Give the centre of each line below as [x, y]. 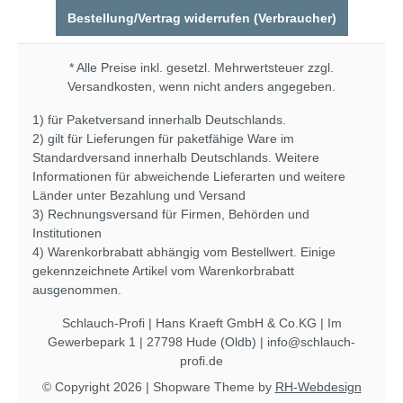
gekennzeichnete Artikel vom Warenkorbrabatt [163, 271]
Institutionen [67, 233]
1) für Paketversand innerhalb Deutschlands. [159, 120]
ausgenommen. [77, 290]
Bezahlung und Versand [178, 195]
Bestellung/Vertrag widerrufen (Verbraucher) [201, 18]
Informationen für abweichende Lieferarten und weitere [189, 176]
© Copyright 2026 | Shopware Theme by [158, 387]
